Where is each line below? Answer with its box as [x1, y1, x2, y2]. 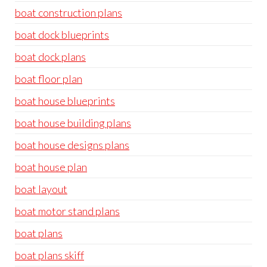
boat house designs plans [15, 138, 129, 151]
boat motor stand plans [15, 204, 120, 218]
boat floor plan [15, 72, 82, 85]
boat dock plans [15, 50, 86, 63]
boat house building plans [15, 116, 131, 129]
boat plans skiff [15, 249, 84, 262]
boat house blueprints [15, 94, 115, 107]
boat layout [15, 182, 67, 195]
